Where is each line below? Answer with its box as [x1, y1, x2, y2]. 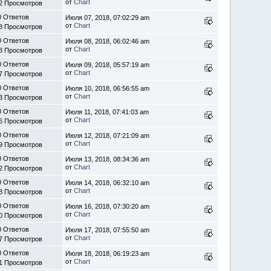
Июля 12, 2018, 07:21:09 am [65, 132, 150, 139]
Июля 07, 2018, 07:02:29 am [65, 14, 150, 21]
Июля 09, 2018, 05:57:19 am [65, 61, 150, 68]
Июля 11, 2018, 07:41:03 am [65, 108, 149, 116]
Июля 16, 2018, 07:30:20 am [65, 203, 150, 210]
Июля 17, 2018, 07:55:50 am [65, 226, 150, 233]
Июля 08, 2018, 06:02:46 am [65, 38, 150, 45]
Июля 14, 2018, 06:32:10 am [65, 179, 150, 186]
